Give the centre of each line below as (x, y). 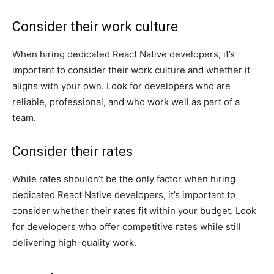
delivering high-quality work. (74, 242)
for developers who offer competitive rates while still (127, 226)
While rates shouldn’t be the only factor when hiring (124, 179)
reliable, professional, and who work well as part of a (126, 102)
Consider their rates (72, 151)
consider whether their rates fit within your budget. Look (134, 210)
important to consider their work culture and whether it (131, 70)
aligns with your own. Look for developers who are (121, 86)
